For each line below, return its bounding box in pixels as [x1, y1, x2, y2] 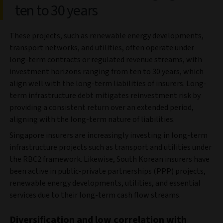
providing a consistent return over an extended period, [9, 102, 194, 113]
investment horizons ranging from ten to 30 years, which [9, 66, 204, 78]
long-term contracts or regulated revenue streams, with [9, 54, 202, 66]
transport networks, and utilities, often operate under [9, 42, 194, 54]
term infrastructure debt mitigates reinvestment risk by [9, 90, 201, 102]
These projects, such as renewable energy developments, [9, 30, 204, 42]
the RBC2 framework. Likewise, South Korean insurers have [9, 154, 210, 165]
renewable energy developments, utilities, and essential [9, 178, 201, 189]
